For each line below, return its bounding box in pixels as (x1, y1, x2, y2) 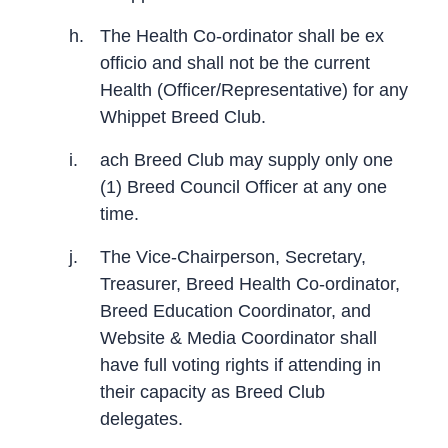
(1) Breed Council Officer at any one (100, 176, 387, 197)
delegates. (100, 408, 183, 429)
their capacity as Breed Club (100, 381, 325, 402)
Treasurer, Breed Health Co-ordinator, (100, 273, 400, 294)
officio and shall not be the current (100, 52, 370, 73)
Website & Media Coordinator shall (100, 327, 377, 348)
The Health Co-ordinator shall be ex (100, 25, 384, 46)
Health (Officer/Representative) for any (100, 79, 408, 100)
